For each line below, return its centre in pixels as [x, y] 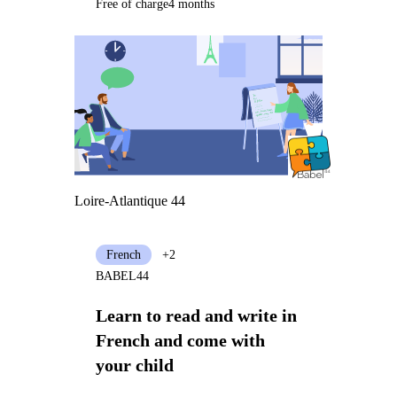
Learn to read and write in [196, 315]
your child [134, 365]
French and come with [180, 340]
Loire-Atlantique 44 [129, 201]
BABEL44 [122, 276]
